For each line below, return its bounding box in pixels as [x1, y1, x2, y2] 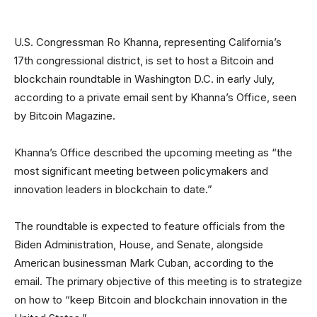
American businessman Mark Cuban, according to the [14, 256, 274, 270]
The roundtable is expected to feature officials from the [14, 219, 285, 234]
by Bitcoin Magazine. [14, 109, 118, 123]
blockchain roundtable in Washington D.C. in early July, [14, 72, 275, 86]
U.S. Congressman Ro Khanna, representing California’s [14, 35, 282, 50]
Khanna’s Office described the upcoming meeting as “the [14, 146, 292, 160]
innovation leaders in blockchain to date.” [14, 183, 212, 197]
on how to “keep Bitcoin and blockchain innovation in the [14, 293, 287, 307]
